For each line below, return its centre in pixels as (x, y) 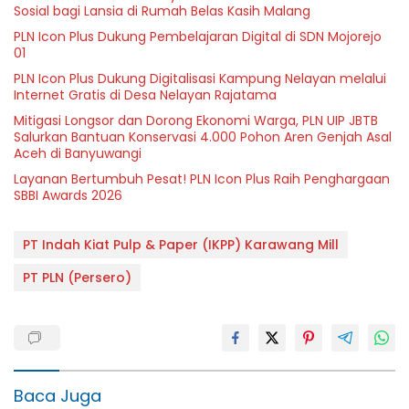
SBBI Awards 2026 (68, 195)
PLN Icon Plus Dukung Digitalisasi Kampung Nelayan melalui (200, 78)
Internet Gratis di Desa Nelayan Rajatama (145, 94)
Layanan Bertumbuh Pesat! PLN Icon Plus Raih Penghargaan (202, 178)
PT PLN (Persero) (77, 277)
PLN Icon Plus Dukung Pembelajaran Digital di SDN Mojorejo (198, 36)
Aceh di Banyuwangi (78, 153)
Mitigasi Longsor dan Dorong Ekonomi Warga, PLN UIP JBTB (196, 120)
